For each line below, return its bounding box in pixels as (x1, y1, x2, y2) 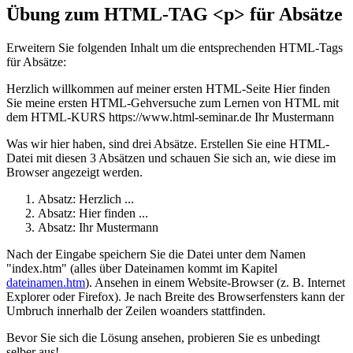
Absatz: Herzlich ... (38, 191, 134, 206)
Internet (304, 275, 345, 289)
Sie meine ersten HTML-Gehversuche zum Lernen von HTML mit (6, 95, 339, 110)
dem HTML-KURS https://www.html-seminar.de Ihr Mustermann (6, 110, 334, 124)
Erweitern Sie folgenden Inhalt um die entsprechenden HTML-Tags (6, 40, 343, 54)
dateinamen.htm (6, 275, 85, 289)
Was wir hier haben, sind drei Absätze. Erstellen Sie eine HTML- (6, 136, 329, 150)
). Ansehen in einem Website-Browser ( (85, 275, 281, 289)
